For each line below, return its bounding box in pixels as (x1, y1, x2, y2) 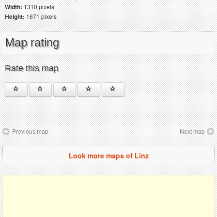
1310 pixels (22, 2, 54, 11)
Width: (5, 2, 22, 11)
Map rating (5, 35, 59, 49)
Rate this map (5, 63, 59, 73)
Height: (5, 12, 25, 21)
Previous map (12, 126, 48, 135)
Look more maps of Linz (68, 150, 149, 160)
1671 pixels (25, 12, 57, 20)
